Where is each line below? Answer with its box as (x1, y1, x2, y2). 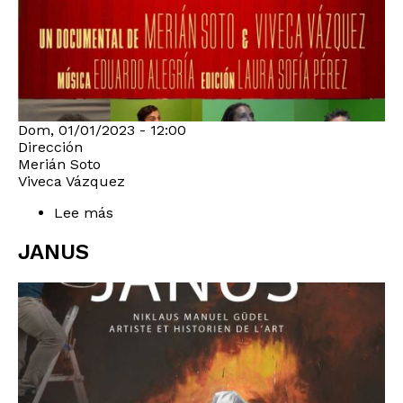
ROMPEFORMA (113, 238, 212, 256)
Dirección (18, 139, 83, 157)
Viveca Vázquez (18, 173, 125, 191)
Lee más (54, 204, 113, 222)
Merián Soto (18, 156, 101, 174)
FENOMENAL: (113, 221, 207, 239)
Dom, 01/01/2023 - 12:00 (18, 121, 186, 139)
